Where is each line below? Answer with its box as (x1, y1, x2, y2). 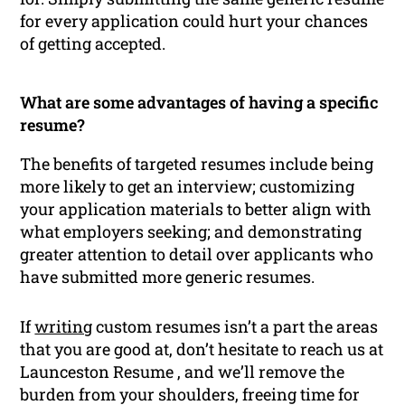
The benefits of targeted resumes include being (20, 152, 374, 174)
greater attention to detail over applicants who (20, 242, 374, 265)
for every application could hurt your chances (20, 9, 369, 32)
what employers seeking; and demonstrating (20, 220, 363, 242)
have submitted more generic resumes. (20, 265, 316, 287)
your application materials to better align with (20, 197, 372, 220)
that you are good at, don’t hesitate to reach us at (20, 337, 384, 360)
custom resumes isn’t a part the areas (92, 315, 379, 337)
